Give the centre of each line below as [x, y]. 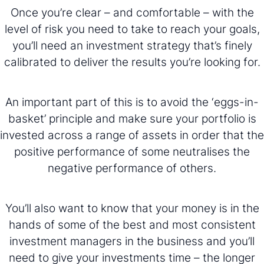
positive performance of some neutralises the [132, 151]
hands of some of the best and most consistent [132, 224]
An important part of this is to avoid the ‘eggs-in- [132, 102]
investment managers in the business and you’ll [132, 241]
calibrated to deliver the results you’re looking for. [132, 62]
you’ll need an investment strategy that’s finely [132, 45]
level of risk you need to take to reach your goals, [132, 29]
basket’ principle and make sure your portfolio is [132, 118]
